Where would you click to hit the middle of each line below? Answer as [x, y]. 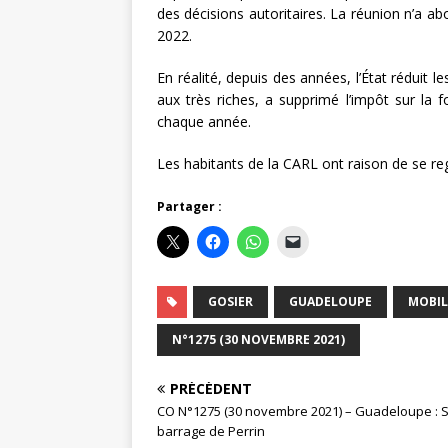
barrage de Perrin [211, 431]
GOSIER [230, 302]
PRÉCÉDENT [211, 389]
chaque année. [204, 122]
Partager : [189, 207]
